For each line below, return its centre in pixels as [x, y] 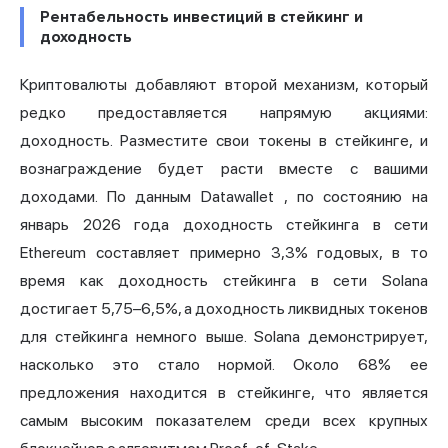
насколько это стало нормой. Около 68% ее [224, 365]
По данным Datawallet [190, 197]
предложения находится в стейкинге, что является [224, 393]
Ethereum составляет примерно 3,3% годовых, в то [224, 253]
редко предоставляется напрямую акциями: [224, 113]
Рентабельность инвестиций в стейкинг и [201, 17]
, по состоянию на [351, 197]
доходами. [63, 197]
